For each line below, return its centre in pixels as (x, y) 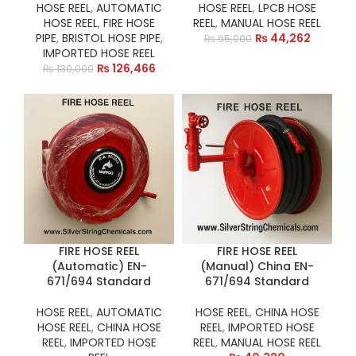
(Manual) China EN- (257, 266)
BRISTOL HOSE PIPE (111, 38)
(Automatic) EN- (99, 266)
